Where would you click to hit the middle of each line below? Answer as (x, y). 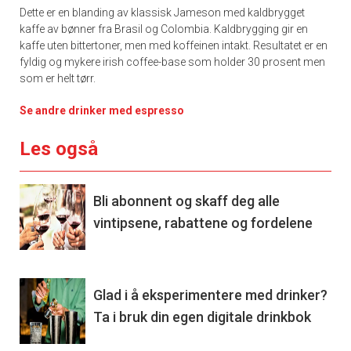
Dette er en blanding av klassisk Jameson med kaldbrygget (162, 12)
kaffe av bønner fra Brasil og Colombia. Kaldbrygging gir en (164, 29)
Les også (59, 148)
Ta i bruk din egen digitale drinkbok (202, 317)
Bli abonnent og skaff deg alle (186, 201)
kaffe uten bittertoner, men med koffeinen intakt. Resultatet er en (174, 45)
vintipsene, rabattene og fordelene (203, 223)
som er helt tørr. (59, 78)
